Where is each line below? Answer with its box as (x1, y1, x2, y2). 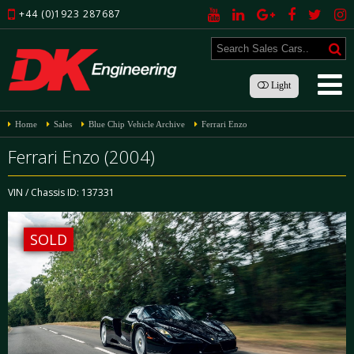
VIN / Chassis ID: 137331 (8, 186, 115, 200)
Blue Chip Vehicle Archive (88, 119, 185, 130)
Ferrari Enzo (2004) (8, 145, 155, 169)
